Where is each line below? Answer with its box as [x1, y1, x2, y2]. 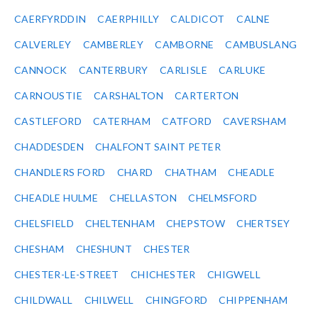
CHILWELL [84, 294, 134, 307]
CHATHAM [164, 166, 217, 179]
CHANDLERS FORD [14, 166, 106, 179]
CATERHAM [93, 115, 151, 128]
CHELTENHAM [85, 217, 155, 230]
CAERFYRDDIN [14, 13, 87, 26]
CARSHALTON [94, 89, 163, 102]
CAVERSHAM [223, 115, 287, 128]
